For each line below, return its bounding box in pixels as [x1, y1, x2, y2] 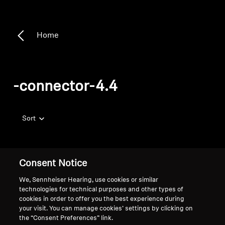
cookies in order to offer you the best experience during [19, 196, 185, 202]
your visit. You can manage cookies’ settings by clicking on [19, 205, 193, 212]
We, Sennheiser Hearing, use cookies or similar [19, 177, 159, 183]
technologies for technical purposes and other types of [19, 186, 184, 193]
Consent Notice [19, 159, 87, 169]
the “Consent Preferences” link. [19, 215, 114, 221]
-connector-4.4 [13, 79, 118, 95]
